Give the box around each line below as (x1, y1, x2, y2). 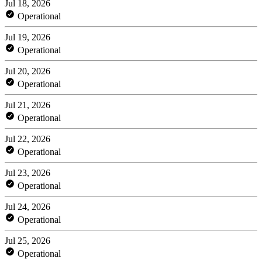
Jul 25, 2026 (5, 235, 50, 246)
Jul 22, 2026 (5, 133, 50, 144)
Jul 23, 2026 (5, 167, 50, 178)
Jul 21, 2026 (5, 99, 50, 110)
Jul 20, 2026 (5, 65, 50, 76)
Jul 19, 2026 (5, 32, 50, 42)
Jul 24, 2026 (5, 201, 50, 212)
